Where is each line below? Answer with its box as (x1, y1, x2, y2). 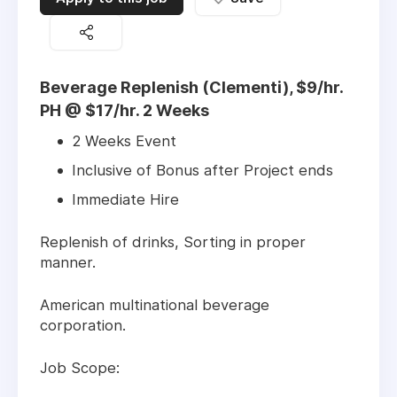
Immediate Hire (72, 191, 179, 209)
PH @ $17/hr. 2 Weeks (40, 101, 209, 121)
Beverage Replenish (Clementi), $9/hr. (40, 78, 343, 97)
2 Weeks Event (72, 132, 176, 151)
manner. (40, 253, 96, 272)
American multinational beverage (40, 296, 269, 315)
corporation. (40, 316, 126, 335)
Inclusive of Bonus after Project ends (72, 161, 333, 180)
